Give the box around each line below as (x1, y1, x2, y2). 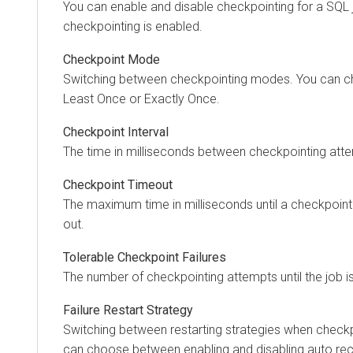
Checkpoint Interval (63, 124, 169, 139)
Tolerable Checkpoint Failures (63, 249, 226, 265)
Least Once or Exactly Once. (63, 91, 220, 107)
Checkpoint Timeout (63, 176, 173, 192)
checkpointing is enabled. (63, 19, 203, 35)
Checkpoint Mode (63, 52, 160, 68)
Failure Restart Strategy (63, 302, 193, 318)
